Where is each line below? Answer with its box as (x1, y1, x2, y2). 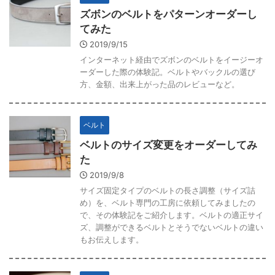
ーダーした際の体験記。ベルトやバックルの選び (80, 67, 255, 77)
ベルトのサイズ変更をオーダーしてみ (80, 139, 257, 151)
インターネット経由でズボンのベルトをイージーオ (80, 55, 263, 64)
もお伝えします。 (80, 234, 144, 244)
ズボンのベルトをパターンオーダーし (80, 8, 257, 20)
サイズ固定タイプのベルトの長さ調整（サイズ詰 (80, 185, 255, 195)
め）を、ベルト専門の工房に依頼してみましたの (80, 198, 255, 207)
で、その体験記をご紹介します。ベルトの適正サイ (80, 210, 263, 220)
